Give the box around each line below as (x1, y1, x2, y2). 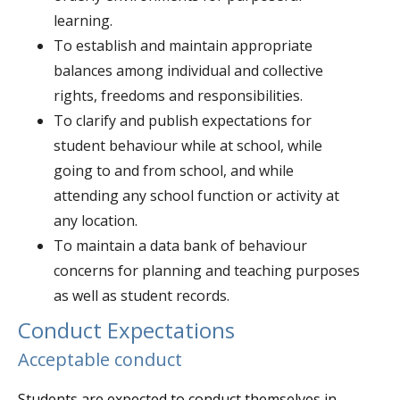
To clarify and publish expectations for (54, 111, 312, 130)
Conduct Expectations (18, 315, 235, 345)
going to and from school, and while (54, 161, 294, 180)
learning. (54, 11, 112, 30)
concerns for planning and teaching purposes (54, 261, 360, 280)
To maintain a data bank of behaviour (54, 236, 307, 255)
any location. (54, 211, 137, 230)
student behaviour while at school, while (54, 136, 322, 155)
